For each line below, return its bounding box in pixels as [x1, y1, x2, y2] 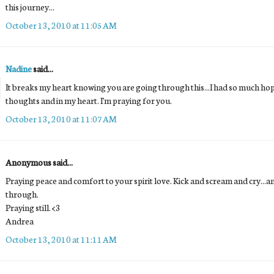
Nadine [6, 62, 32, 75]
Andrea [6, 214, 34, 227]
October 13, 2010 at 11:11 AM [6, 232, 117, 245]
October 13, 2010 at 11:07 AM [6, 112, 117, 125]
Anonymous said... [6, 155, 73, 168]
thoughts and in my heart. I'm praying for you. [6, 94, 172, 106]
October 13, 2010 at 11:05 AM [6, 18, 117, 31]
